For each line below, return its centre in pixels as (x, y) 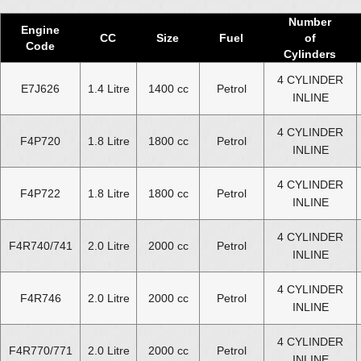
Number (310, 21)
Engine (40, 29)
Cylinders (310, 54)
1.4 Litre (108, 88)
